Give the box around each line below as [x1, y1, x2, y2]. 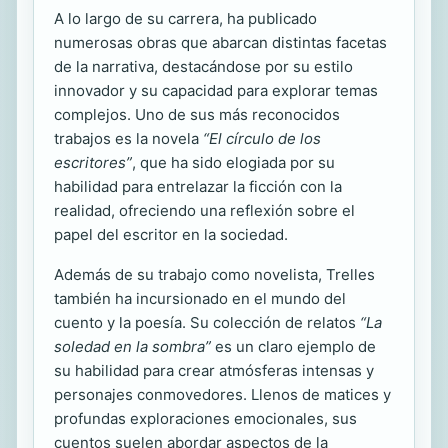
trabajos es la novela [54, 128, 203, 148]
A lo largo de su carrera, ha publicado [54, 8, 317, 28]
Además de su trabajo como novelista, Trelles [54, 264, 375, 284]
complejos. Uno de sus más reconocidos [54, 104, 340, 124]
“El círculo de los [203, 128, 321, 148]
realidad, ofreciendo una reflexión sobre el [54, 200, 355, 220]
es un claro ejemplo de [211, 336, 376, 356]
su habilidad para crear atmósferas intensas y [54, 360, 374, 380]
